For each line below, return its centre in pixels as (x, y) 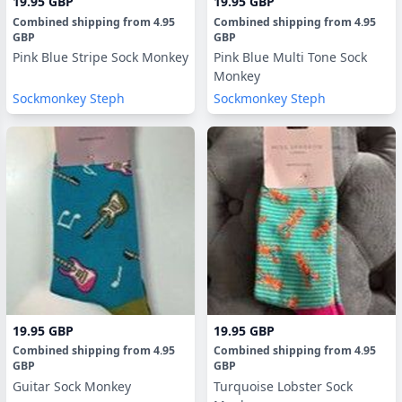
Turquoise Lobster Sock (283, 386)
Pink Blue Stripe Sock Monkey (100, 57)
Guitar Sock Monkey (72, 386)
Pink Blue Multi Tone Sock (290, 57)
